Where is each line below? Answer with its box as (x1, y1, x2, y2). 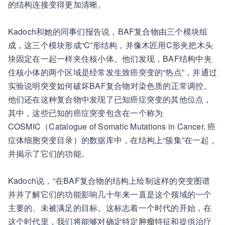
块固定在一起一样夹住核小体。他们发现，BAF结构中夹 (8, 53, 212, 64)
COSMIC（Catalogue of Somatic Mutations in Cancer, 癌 (8, 121, 216, 132)
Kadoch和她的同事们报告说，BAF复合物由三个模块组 (8, 26, 208, 37)
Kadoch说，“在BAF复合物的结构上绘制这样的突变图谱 (8, 175, 210, 186)
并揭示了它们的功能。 (8, 148, 90, 159)
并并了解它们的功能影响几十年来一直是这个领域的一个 (8, 188, 212, 200)
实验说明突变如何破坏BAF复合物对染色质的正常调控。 (8, 80, 212, 91)
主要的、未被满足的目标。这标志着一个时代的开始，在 (8, 202, 212, 213)
